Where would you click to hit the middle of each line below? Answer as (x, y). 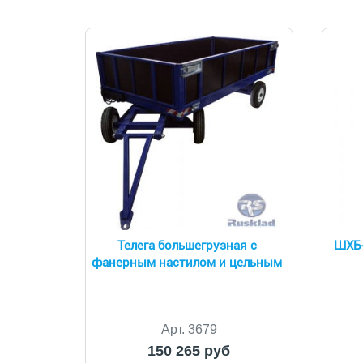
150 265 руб (189, 351)
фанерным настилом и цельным (187, 263)
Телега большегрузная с (187, 246)
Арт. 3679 (189, 329)
